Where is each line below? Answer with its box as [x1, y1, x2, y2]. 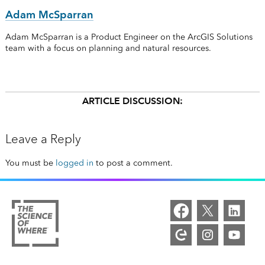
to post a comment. [93, 158, 173, 169]
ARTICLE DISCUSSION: [82, 95, 183, 107]
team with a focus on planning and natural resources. [5, 43, 211, 54]
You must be [5, 158, 56, 169]
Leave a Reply [5, 131, 81, 147]
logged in [55, 158, 93, 169]
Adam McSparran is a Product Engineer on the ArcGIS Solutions [5, 32, 253, 43]
